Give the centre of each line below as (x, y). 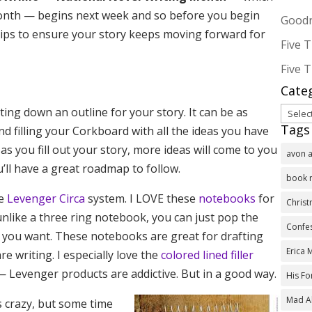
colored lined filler (208, 255)
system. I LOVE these (142, 198)
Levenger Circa (46, 198)
